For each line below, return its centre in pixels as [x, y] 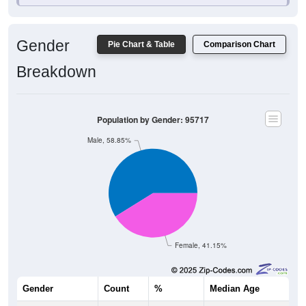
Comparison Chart [239, 44]
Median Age [235, 288]
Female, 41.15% [200, 245]
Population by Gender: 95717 [153, 120]
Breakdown [56, 71]
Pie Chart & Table [141, 44]
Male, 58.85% [110, 140]
